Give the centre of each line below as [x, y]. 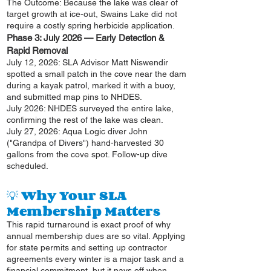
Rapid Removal [37, 50]
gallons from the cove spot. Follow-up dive [87, 154]
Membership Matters [83, 211]
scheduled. [28, 165]
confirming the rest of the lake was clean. [85, 119]
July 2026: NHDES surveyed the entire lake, [90, 108]
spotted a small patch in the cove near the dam [96, 73]
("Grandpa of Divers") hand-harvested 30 [85, 142]
